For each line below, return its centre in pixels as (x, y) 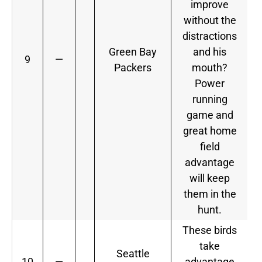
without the (210, 20)
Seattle (133, 254)
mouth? (210, 68)
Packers (133, 68)
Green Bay (133, 52)
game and (210, 115)
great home (210, 131)
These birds (210, 230)
